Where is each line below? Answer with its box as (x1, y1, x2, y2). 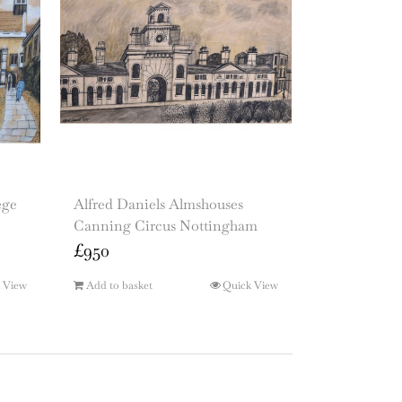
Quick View (223, 278, 278, 293)
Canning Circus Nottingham (74, 216, 258, 236)
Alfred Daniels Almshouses (74, 195, 243, 214)
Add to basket (86, 278, 153, 293)
